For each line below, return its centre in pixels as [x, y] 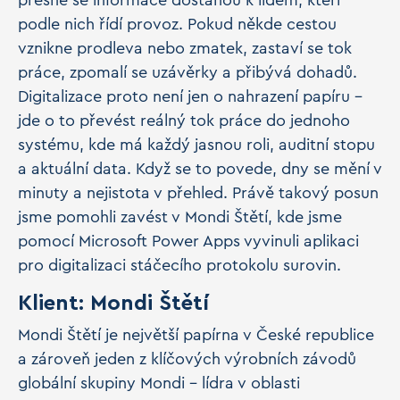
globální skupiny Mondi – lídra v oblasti [159, 383]
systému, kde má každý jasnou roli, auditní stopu [196, 145]
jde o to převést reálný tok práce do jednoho [184, 121]
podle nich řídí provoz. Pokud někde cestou [177, 24]
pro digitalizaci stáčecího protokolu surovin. [182, 265]
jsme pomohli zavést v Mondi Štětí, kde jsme [180, 217]
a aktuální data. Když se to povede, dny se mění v [200, 169]
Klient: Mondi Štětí [117, 304]
